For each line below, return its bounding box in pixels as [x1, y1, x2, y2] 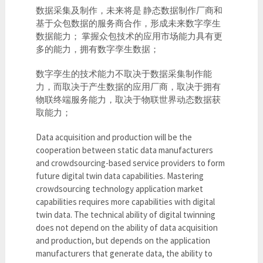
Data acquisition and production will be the [36, 131, 193, 143]
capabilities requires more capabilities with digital [36, 196, 215, 208]
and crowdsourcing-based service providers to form [36, 157, 225, 169]
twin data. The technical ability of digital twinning [36, 209, 216, 221]
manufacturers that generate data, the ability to [36, 248, 213, 259]
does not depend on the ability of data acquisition [36, 222, 218, 234]
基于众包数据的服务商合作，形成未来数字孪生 [36, 18, 221, 29]
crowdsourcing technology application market [36, 183, 204, 195]
